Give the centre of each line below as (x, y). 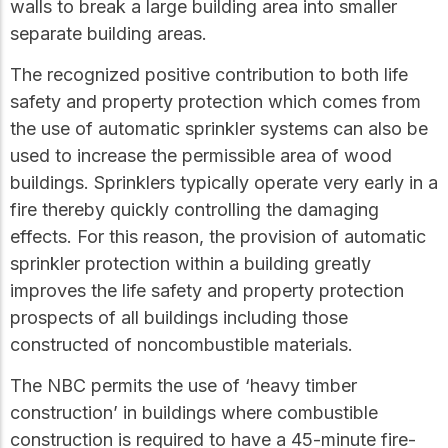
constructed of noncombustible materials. (181, 344)
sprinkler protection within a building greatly (190, 263)
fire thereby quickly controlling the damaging (194, 209)
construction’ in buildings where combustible (194, 413)
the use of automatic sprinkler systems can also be (219, 128)
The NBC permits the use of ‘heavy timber (183, 386)
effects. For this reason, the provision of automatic (218, 236)
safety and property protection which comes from (215, 101)
